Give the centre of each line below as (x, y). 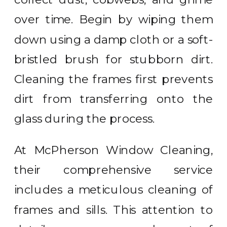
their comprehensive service (114, 170)
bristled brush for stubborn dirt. (114, 59)
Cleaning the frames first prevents (114, 79)
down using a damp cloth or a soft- (114, 39)
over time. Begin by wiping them (114, 20)
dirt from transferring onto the (114, 99)
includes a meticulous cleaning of (114, 190)
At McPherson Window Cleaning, (114, 150)
